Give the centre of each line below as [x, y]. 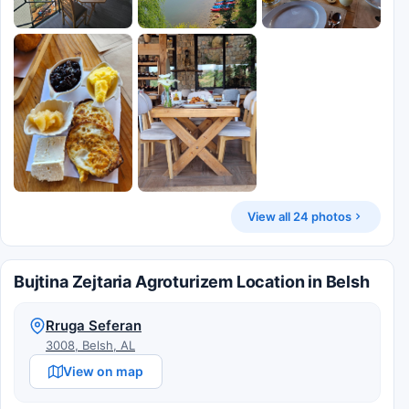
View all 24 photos [299, 216]
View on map [103, 371]
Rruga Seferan [94, 325]
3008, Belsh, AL [90, 345]
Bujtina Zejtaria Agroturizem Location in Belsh [192, 281]
